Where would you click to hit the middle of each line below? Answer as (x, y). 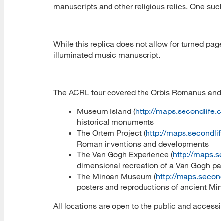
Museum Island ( (106, 111)
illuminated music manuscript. (107, 55)
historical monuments (115, 122)
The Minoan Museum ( (116, 176)
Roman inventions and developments (143, 143)
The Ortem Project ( (111, 132)
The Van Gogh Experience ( (125, 154)
